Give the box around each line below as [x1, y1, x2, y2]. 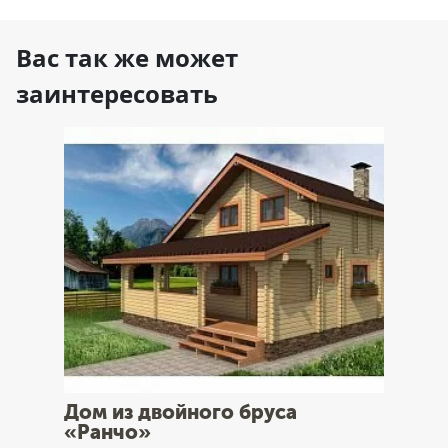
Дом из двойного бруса [64, 401, 297, 425]
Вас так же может [16, 41, 238, 75]
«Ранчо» [64, 421, 151, 445]
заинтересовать [16, 77, 218, 111]
